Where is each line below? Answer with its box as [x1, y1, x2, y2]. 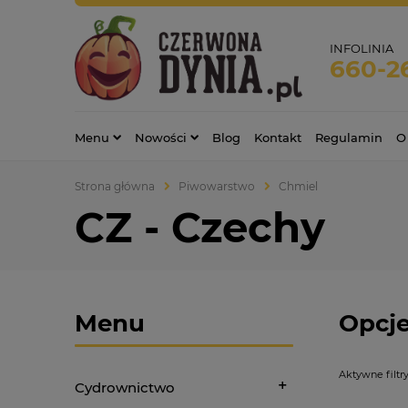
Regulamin [315, 129, 382, 145]
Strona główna [75, 178, 155, 193]
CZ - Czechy [75, 201, 325, 252]
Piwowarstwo [178, 178, 255, 193]
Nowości [135, 129, 187, 145]
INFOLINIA [330, 40, 393, 56]
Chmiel [279, 178, 318, 193]
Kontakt [254, 129, 301, 145]
